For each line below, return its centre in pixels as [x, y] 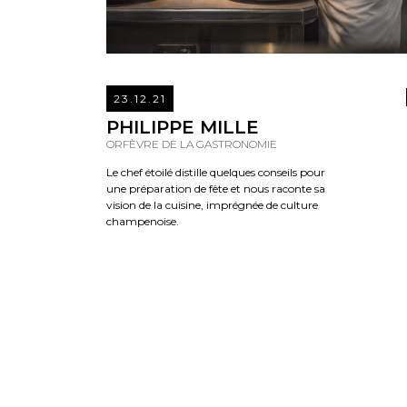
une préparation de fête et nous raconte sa [216, 189]
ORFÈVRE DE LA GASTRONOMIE [192, 144]
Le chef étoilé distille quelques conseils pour [216, 173]
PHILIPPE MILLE [183, 128]
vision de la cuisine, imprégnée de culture [212, 205]
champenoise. [143, 222]
